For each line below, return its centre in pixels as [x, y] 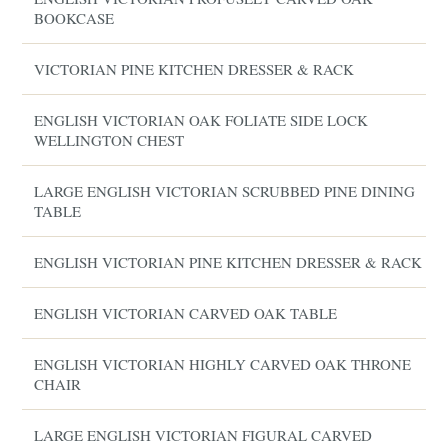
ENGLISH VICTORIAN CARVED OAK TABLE [186, 313]
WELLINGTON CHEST [109, 140]
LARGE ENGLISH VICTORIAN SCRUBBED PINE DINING [225, 191]
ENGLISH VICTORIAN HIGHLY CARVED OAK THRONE [223, 364]
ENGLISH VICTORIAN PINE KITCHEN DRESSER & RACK [228, 262]
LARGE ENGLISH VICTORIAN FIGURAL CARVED [203, 435]
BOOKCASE [74, 18]
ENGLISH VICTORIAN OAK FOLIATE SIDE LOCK [201, 120]
